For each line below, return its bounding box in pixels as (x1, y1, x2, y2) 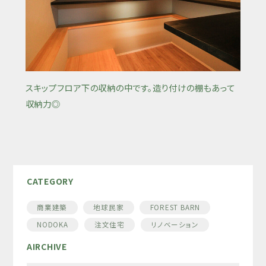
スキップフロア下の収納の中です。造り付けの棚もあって (25, 81, 235, 94)
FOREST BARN (150, 202, 201, 213)
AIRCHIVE (26, 240, 67, 252)
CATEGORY (26, 175, 74, 188)
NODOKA (37, 220, 68, 230)
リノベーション (151, 220, 199, 230)
